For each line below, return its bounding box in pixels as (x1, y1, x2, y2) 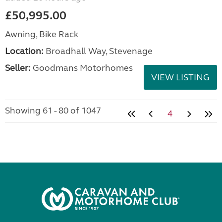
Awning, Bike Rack (5, 28, 78, 40)
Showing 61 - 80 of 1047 (5, 105, 101, 116)
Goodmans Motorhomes (31, 62, 133, 73)
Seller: (5, 62, 31, 73)
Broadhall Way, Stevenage (44, 45, 153, 56)
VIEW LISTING (151, 71, 210, 83)
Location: (5, 45, 44, 56)
